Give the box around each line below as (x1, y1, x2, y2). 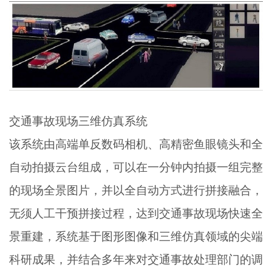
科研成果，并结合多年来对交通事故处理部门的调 (9, 253, 263, 267)
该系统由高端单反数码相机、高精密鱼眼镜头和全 (9, 138, 263, 151)
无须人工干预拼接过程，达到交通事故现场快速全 (9, 207, 263, 220)
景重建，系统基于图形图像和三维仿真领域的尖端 (9, 230, 263, 243)
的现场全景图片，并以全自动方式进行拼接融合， (9, 184, 263, 197)
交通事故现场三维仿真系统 (9, 115, 154, 128)
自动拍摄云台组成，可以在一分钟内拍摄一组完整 (9, 161, 263, 174)
